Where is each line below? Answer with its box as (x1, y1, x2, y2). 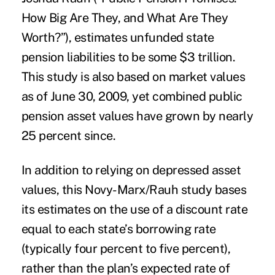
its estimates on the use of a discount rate (21, 201, 248, 217)
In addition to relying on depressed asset (21, 162, 241, 177)
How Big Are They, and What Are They (21, 10, 228, 25)
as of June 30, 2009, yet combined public (21, 88, 242, 104)
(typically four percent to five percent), (21, 241, 231, 256)
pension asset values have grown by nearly (21, 108, 254, 123)
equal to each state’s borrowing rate (21, 221, 216, 236)
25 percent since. (21, 128, 116, 143)
